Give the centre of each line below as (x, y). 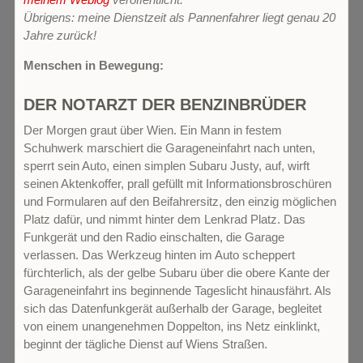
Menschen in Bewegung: (94, 65)
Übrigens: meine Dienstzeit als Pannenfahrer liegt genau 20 (179, 17)
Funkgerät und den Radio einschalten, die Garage (154, 237)
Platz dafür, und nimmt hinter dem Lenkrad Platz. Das (164, 219)
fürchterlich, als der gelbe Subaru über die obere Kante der (177, 273)
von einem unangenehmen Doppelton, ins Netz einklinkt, (172, 326)
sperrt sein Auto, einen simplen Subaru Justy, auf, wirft (167, 166)
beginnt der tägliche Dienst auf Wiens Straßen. (145, 344)
